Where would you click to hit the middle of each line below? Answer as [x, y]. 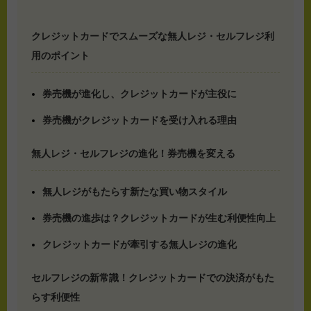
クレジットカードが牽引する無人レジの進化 [139, 245]
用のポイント [60, 56]
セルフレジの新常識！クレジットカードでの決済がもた [153, 278]
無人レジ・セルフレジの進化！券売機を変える [133, 154]
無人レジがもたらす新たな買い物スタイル [134, 192]
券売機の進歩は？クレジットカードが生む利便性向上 [159, 218]
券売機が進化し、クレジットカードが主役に [139, 94]
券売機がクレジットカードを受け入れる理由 [139, 120]
